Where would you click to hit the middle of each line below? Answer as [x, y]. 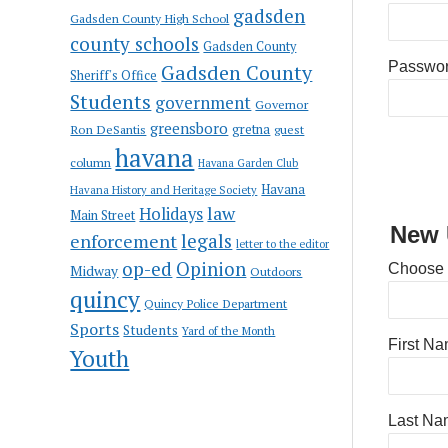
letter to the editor [283, 243]
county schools [135, 43]
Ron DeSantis [108, 129]
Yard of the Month [229, 330]
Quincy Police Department [216, 302]
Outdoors [276, 270]
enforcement [124, 240]
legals [207, 240]
